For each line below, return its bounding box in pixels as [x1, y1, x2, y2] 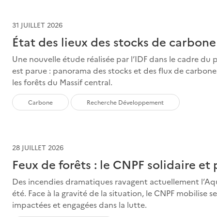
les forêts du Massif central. [12, 76, 113, 87]
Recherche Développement [87, 97, 164, 106]
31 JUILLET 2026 [12, 19, 63, 30]
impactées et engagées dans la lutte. [12, 199, 147, 210]
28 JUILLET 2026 [12, 142, 64, 152]
